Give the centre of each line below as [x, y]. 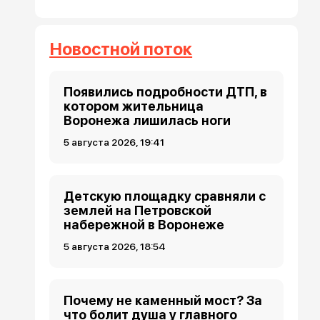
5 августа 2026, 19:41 [114, 142]
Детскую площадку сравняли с [165, 196]
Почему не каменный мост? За [163, 301]
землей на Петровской [138, 211]
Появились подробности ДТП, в [166, 92]
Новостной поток [121, 49]
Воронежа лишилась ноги [147, 121]
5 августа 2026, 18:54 [115, 247]
